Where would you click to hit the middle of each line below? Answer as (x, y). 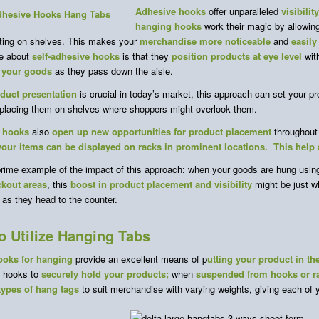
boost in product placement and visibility (161, 184)
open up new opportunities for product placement (162, 131)
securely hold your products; (105, 273)
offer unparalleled (244, 11)
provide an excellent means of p (140, 258)
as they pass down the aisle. (113, 70)
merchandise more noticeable (205, 41)
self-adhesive (62, 56)
